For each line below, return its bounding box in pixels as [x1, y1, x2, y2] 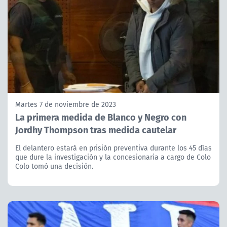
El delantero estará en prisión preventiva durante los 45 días [15, 143, 212, 154]
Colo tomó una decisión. [15, 161, 93, 172]
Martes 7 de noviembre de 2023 [15, 99, 116, 110]
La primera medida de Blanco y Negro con [15, 110, 186, 124]
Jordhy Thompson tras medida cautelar [15, 123, 176, 137]
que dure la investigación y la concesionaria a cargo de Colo [15, 152, 211, 163]
